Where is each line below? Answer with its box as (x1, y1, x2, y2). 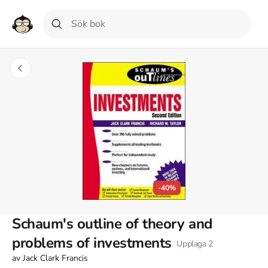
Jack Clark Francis (23, 252, 88, 264)
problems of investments (12, 233, 172, 253)
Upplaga (174, 238, 208, 250)
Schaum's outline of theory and (12, 214, 212, 234)
